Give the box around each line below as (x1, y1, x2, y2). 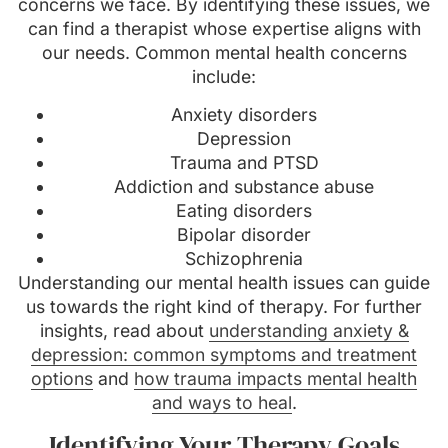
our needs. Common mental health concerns (41, 41, 407, 63)
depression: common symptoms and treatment (31, 344, 417, 366)
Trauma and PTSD (169, 152, 319, 174)
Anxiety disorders (171, 104, 317, 126)
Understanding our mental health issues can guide (18, 272, 430, 294)
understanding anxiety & (208, 320, 409, 342)
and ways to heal (151, 392, 292, 414)
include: (192, 65, 256, 87)
